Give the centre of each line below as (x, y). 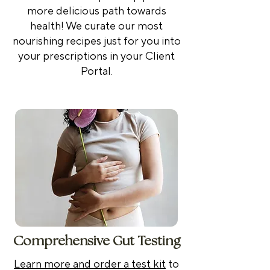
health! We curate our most (96, 26)
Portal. (96, 71)
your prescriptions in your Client (96, 56)
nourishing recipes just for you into (96, 41)
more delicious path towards (96, 11)
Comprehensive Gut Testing (96, 241)
